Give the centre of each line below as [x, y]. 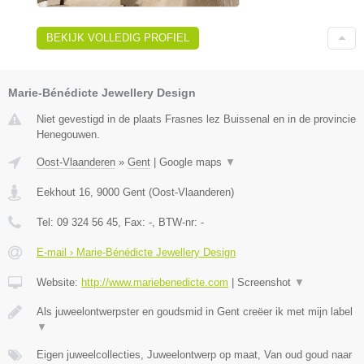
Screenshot [266, 283]
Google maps [192, 162]
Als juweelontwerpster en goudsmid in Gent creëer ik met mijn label [195, 312]
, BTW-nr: [176, 223]
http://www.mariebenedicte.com [155, 283]
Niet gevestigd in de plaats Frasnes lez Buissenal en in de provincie [196, 119]
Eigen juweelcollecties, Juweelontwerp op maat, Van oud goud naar [194, 355]
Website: [59, 283]
